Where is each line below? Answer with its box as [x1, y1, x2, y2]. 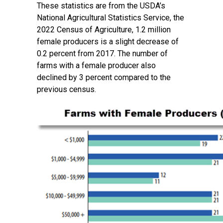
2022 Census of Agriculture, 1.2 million [37, 25, 171, 34]
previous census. [37, 85, 96, 94]
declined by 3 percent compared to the [37, 73, 171, 82]
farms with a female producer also [37, 61, 156, 70]
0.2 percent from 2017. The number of [37, 49, 168, 58]
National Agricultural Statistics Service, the [37, 13, 184, 22]
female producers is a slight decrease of [37, 37, 179, 46]
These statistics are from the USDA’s [37, 1, 165, 10]
